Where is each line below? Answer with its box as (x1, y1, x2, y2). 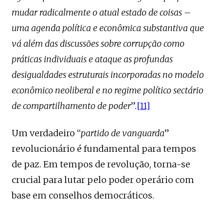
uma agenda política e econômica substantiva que (12, 22, 204, 34)
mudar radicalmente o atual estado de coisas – (12, 7, 191, 18)
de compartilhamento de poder (12, 100, 131, 111)
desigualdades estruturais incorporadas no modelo (12, 69, 204, 80)
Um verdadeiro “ (12, 127, 81, 139)
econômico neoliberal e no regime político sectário (12, 85, 203, 96)
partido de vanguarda (81, 127, 164, 139)
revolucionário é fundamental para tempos (12, 143, 196, 154)
